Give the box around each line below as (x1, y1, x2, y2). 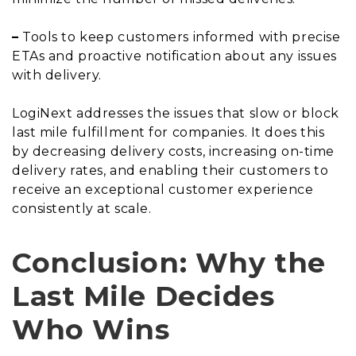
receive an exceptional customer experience (12, 181, 314, 197)
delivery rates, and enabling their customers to (12, 162, 329, 178)
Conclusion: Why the (12, 245, 326, 280)
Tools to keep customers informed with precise (18, 29, 341, 44)
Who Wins (12, 311, 170, 346)
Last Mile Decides (12, 278, 275, 313)
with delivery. (12, 67, 102, 83)
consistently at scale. (12, 200, 152, 216)
